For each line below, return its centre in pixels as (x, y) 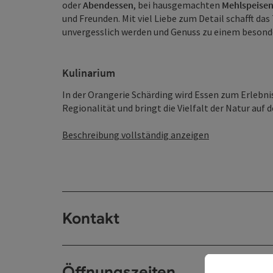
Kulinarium (89, 73)
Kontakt (91, 219)
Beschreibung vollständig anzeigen (136, 135)
